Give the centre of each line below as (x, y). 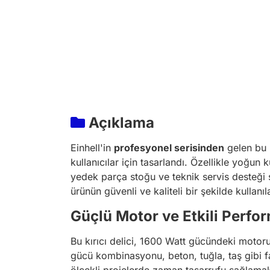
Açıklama (120, 123)
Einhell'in (92, 148)
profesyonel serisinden (169, 148)
